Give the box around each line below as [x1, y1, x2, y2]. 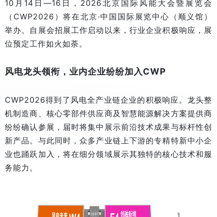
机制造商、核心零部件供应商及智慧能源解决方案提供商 [5, 108, 212, 118]
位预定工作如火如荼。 [5, 38, 87, 48]
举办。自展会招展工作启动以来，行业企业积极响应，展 [5, 25, 212, 35]
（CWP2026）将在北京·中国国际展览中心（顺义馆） [5, 11, 212, 21]
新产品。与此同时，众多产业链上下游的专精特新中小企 [5, 135, 212, 145]
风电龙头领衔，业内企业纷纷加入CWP [5, 66, 166, 77]
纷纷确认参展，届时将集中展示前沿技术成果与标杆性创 [5, 122, 212, 132]
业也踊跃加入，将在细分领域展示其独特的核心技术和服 [5, 149, 212, 159]
